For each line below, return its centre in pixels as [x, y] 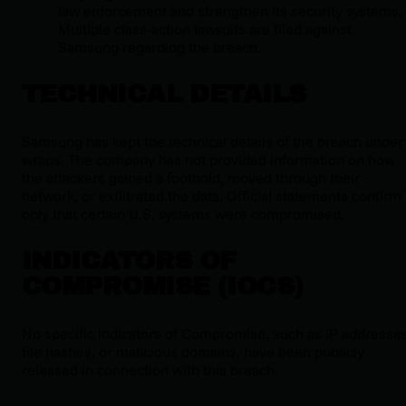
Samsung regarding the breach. [159, 47]
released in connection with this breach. [150, 369]
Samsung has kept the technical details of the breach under [213, 141]
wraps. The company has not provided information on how [208, 159]
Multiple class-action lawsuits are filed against [205, 29]
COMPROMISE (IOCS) [163, 285]
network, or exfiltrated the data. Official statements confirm [212, 195]
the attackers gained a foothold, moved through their [191, 177]
